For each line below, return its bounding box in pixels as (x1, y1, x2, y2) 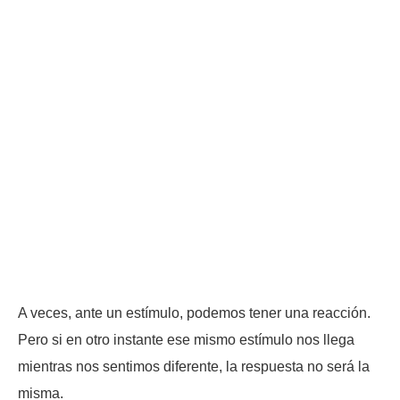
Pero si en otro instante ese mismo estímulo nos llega (18, 331, 354, 347)
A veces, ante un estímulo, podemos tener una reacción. (18, 304, 371, 321)
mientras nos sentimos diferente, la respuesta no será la (18, 358, 370, 374)
